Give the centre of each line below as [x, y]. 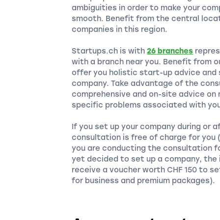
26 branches [170, 51]
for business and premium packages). [144, 181]
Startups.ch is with [110, 51]
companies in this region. [120, 30]
